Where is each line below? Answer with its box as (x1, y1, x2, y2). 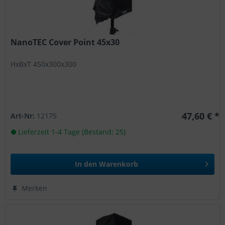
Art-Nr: (11, 111, 37, 121)
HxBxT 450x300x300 (11, 59, 77, 69)
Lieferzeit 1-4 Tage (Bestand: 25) (16, 127, 126, 137)
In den (75, 159, 97, 169)
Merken (22, 183, 48, 193)
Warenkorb (99, 159, 139, 169)
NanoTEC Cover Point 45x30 (11, 37, 120, 48)
